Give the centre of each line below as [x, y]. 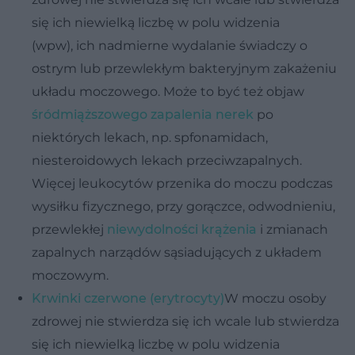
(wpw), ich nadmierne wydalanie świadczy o [170, 45]
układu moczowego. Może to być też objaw [168, 91]
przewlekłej [69, 229]
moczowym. [70, 275]
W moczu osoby [275, 298]
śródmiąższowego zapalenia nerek [143, 114]
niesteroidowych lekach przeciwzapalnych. [167, 160]
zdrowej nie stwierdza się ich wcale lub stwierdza [185, 321]
